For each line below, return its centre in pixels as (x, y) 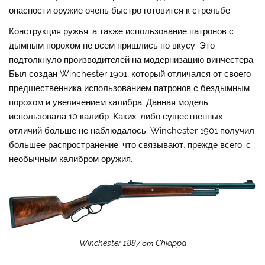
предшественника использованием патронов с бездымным (130, 88)
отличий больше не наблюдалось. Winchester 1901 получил (132, 131)
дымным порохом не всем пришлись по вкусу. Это (112, 46)
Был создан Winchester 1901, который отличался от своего (130, 74)
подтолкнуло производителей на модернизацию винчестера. (132, 60)
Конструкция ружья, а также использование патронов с (122, 32)
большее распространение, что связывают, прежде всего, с (130, 145)
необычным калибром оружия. (71, 159)
